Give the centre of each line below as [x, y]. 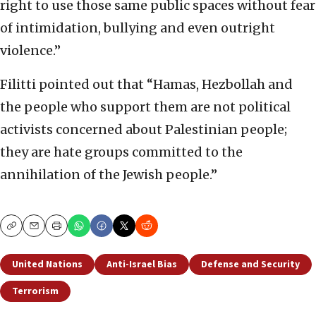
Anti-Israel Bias [142, 265]
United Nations [47, 265]
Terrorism [35, 292]
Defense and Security [250, 265]
